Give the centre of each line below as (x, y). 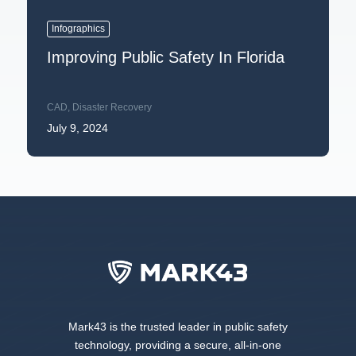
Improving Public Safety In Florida (165, 57)
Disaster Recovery (112, 107)
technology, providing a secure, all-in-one (178, 344)
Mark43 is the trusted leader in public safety (178, 326)
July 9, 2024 (77, 128)
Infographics (78, 28)
